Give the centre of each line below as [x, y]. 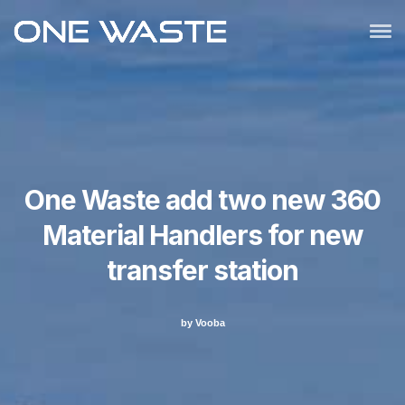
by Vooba [202, 322]
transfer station [202, 270]
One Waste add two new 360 [202, 200]
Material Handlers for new [202, 235]
